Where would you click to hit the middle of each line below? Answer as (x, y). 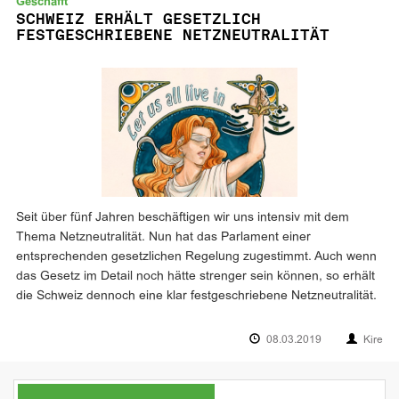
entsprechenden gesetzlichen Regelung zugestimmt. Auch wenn (196, 257)
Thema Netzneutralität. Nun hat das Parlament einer (163, 238)
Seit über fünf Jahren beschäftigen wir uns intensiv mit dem (183, 218)
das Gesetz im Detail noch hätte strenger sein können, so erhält (195, 277)
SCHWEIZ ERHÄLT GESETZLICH (138, 18)
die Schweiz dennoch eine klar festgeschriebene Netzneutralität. (196, 297)
